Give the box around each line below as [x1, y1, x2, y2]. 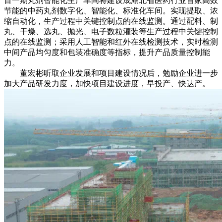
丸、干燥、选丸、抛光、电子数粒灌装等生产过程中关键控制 [4, 27, 218, 36]
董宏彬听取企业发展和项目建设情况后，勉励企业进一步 [4, 68, 218, 77]
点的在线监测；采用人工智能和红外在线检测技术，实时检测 [4, 37, 218, 46]
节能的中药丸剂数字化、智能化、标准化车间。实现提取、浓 [4, 6, 218, 15]
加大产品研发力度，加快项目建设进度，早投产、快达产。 [4, 79, 210, 88]
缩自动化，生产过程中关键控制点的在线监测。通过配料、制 [4, 16, 218, 25]
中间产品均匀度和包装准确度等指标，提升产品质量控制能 [4, 48, 210, 56]
